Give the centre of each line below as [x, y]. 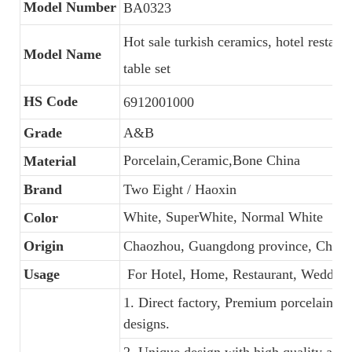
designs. [147, 324]
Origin [44, 246]
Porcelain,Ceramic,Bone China [212, 160]
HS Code [51, 101]
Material [50, 161]
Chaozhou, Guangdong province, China [236, 246]
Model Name [62, 54]
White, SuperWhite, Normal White [223, 217]
